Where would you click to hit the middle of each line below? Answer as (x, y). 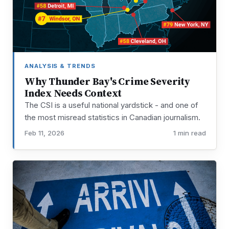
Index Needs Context (73, 93)
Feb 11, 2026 (44, 133)
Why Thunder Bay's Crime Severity (107, 81)
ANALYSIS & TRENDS (60, 66)
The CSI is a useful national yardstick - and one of (111, 105)
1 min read (190, 133)
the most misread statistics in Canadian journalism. (112, 117)
